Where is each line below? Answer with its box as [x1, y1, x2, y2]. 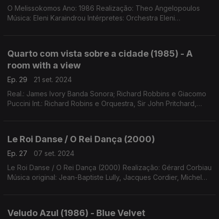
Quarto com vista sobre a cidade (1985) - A [7, 48, 193, 59]
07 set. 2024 [34, 149, 74, 157]
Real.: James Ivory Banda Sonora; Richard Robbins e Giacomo [7, 89, 206, 98]
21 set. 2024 [34, 75, 72, 84]
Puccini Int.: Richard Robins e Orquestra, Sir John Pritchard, [7, 99, 197, 108]
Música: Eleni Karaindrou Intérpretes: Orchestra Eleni [7, 14, 175, 22]
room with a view [7, 60, 81, 70]
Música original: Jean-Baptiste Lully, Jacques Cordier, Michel [7, 173, 202, 181]
